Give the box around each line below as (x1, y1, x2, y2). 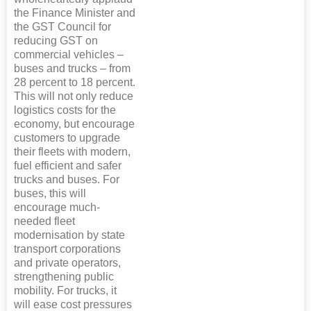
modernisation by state (14, 229, 125, 242)
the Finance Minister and (14, 7, 135, 19)
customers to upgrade (14, 132, 120, 144)
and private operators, (14, 257, 121, 269)
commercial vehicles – (14, 49, 124, 61)
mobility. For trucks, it (14, 285, 117, 297)
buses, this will (14, 187, 86, 200)
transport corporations (14, 243, 121, 255)
